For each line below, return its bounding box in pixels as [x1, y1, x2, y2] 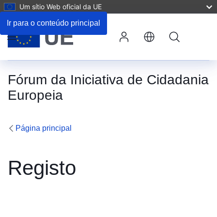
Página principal [15, 124, 72, 132]
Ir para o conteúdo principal [7, 19, 100, 27]
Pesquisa [160, 25, 193, 33]
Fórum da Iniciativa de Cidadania [8, 72, 209, 87]
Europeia [8, 88, 63, 103]
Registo [8, 156, 76, 180]
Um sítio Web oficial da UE [19, 2, 102, 11]
